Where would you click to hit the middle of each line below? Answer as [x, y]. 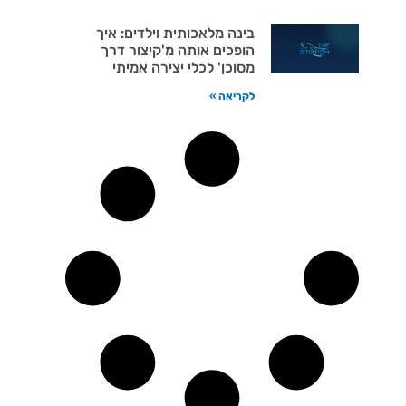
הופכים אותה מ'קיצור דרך [177, 50]
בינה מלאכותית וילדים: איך [175, 33]
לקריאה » [232, 96]
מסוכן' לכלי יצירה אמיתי [183, 67]
